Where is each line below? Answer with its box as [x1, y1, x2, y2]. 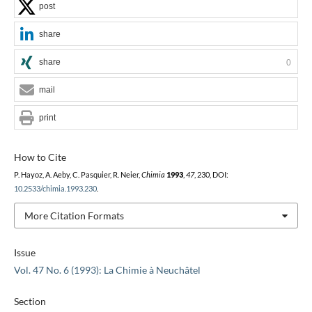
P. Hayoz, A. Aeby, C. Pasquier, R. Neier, [13, 170, 141, 179]
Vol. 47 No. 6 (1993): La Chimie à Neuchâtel [13, 264, 201, 276]
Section [13, 295, 46, 308]
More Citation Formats [24, 209, 124, 221]
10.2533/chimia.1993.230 [13, 184, 97, 193]
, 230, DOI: [194, 170, 228, 179]
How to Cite [13, 150, 66, 163]
